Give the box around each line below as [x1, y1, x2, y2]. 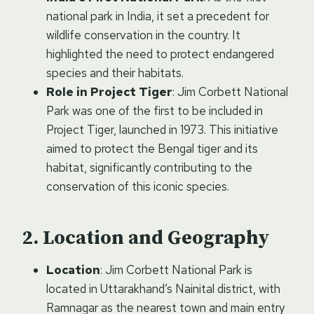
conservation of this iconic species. [46, 178, 229, 194]
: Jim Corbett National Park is [100, 261, 252, 278]
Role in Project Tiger [46, 83, 172, 100]
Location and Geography [43, 225, 269, 250]
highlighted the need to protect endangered [46, 46, 274, 62]
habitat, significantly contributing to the [46, 159, 252, 175]
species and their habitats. [46, 64, 184, 81]
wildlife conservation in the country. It [46, 27, 240, 43]
